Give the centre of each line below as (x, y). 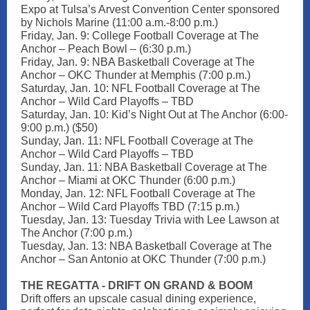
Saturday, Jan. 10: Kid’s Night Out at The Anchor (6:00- (154, 115)
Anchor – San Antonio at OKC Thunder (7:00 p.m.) (143, 259)
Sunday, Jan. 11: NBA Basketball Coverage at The (144, 167)
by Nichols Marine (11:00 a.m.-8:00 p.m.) (119, 22)
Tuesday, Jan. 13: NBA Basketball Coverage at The (146, 246)
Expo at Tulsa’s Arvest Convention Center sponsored (150, 9)
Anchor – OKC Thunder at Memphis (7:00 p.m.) (136, 75)
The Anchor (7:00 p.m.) (76, 233)
